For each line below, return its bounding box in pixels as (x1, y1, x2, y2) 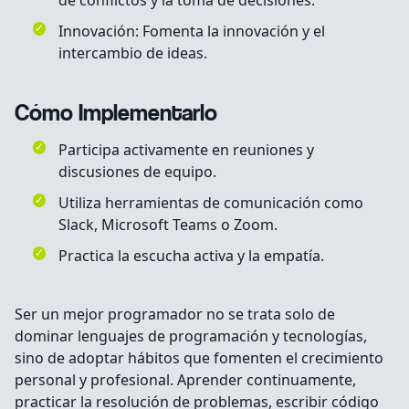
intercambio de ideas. (58, 43, 207, 64)
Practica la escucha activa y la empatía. (58, 246, 324, 267)
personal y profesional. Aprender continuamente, (15, 370, 356, 391)
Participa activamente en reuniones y (58, 140, 314, 161)
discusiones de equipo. (58, 162, 216, 183)
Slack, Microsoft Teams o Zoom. (58, 215, 278, 236)
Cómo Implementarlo (15, 101, 217, 129)
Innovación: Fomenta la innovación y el (58, 21, 325, 42)
